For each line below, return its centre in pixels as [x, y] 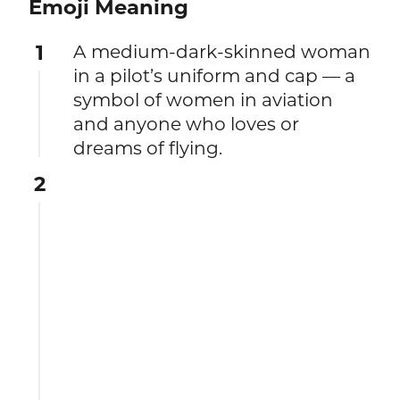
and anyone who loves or [187, 124]
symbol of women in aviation [204, 100]
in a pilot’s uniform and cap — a [215, 76]
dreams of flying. [148, 148]
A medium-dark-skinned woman [222, 52]
